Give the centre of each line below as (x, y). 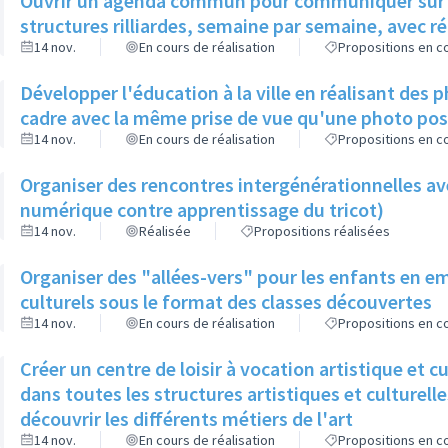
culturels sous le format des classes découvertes (226, 301)
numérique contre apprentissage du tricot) (202, 209)
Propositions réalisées (322, 231)
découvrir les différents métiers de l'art (186, 418)
